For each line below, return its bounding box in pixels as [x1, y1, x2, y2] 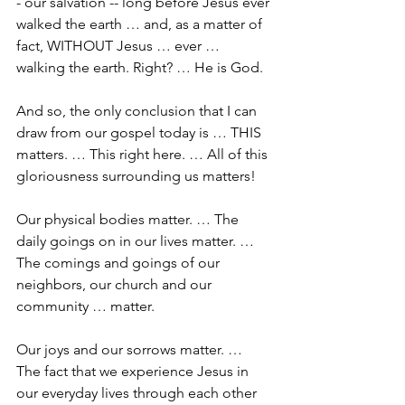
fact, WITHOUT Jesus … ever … [16, 36, 223, 54]
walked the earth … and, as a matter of [16, 14, 266, 33]
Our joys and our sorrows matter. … [16, 340, 246, 358]
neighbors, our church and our [16, 275, 215, 293]
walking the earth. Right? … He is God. [16, 58, 263, 76]
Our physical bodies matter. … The [16, 210, 242, 228]
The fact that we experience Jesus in [16, 362, 252, 380]
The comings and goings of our [16, 253, 223, 271]
